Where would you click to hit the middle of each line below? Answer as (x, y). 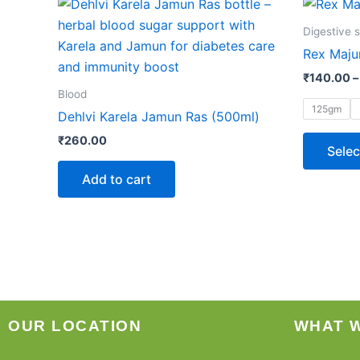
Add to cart (117, 179)
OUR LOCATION (75, 326)
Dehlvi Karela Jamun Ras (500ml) (159, 117)
